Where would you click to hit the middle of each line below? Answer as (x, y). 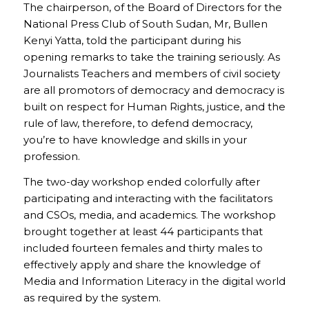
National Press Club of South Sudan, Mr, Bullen (145, 24)
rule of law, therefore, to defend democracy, (138, 123)
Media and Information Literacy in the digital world (154, 281)
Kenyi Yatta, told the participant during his (132, 41)
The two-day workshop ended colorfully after (141, 182)
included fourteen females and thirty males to (143, 248)
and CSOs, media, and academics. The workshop (149, 215)
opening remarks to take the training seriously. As (151, 57)
